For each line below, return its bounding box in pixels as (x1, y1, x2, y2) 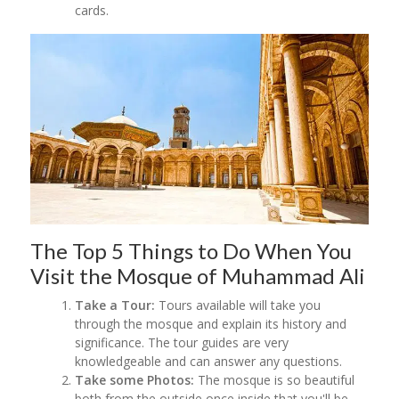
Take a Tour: (75, 296, 159, 313)
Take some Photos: (75, 370, 195, 388)
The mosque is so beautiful (194, 370, 355, 388)
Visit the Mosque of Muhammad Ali (30, 262, 365, 289)
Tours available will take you (159, 296, 322, 313)
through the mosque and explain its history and (75, 314, 347, 332)
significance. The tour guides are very (75, 333, 289, 351)
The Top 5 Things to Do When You (30, 237, 352, 264)
